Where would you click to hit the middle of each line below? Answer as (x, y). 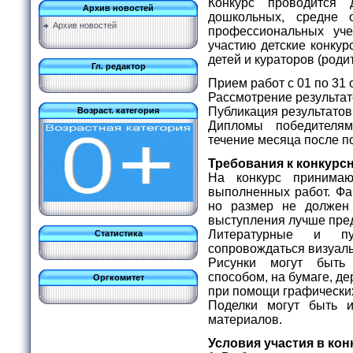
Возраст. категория (118, 110)
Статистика (118, 233)
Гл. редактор (118, 66)
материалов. (247, 319)
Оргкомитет (118, 277)
